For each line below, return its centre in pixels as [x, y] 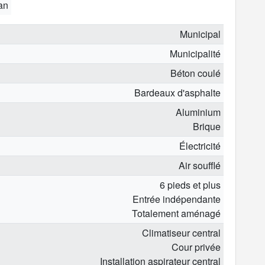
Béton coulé [196, 73]
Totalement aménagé [177, 213]
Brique [207, 126]
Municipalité [195, 53]
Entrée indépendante [177, 199]
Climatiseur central [182, 232]
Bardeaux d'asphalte [178, 92]
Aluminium [198, 112]
